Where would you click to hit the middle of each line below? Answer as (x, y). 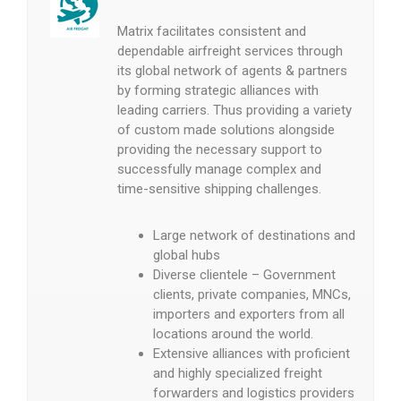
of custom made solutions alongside (226, 129)
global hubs (187, 255)
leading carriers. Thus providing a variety (235, 110)
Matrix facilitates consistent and (212, 31)
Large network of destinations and (254, 235)
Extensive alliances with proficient (252, 353)
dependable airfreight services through (230, 51)
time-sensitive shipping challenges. (219, 188)
